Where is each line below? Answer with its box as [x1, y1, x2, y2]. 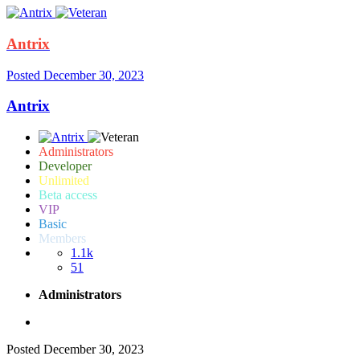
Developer [39, 158, 92, 173]
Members [39, 231, 86, 245]
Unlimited [39, 173, 89, 187]
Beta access [39, 187, 97, 202]
